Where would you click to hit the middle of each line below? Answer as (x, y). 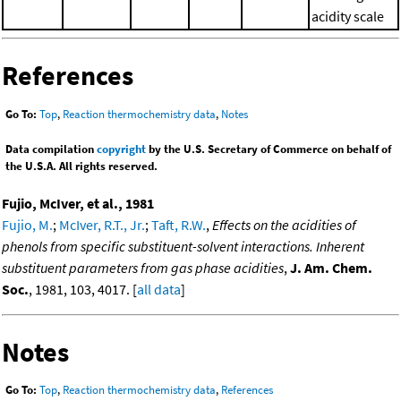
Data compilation (51, 149)
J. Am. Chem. (331, 267)
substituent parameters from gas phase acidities (143, 267)
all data (159, 289)
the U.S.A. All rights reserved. (81, 166)
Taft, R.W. (179, 224)
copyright (121, 149)
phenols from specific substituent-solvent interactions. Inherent (183, 246)
